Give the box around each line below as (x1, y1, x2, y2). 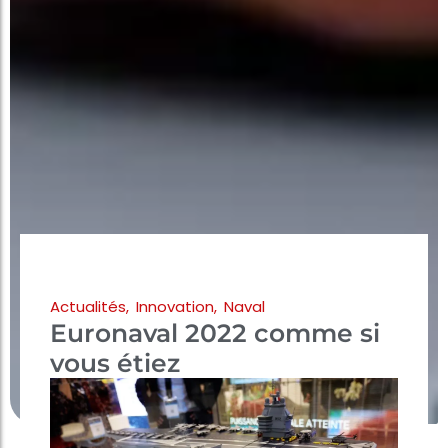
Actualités (50, 295, 126, 317)
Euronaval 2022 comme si (50, 317, 380, 348)
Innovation (136, 295, 214, 317)
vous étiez (50, 347, 180, 378)
